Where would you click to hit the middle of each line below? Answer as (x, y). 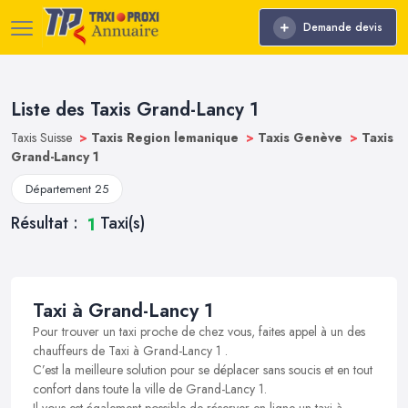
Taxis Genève (302, 138)
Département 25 (67, 189)
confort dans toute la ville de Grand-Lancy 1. (150, 389)
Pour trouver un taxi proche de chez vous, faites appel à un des (199, 331)
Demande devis (343, 27)
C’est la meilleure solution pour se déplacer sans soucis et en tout (203, 370)
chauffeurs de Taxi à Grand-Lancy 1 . (130, 351)
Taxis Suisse (43, 138)
